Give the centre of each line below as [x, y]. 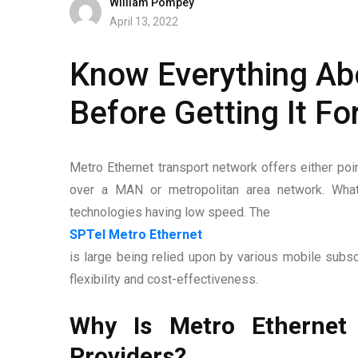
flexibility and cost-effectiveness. [164, 279]
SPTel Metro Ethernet [136, 234]
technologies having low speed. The [170, 212]
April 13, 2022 [144, 22]
